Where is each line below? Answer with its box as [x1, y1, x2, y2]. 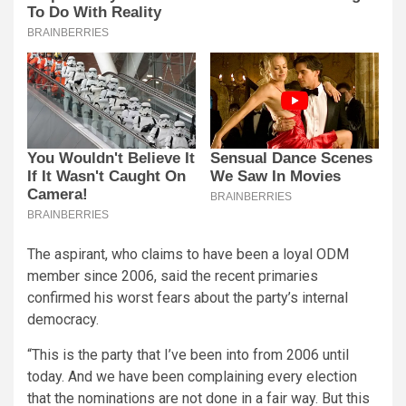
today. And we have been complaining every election [27, 367, 357, 385]
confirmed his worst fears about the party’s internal [27, 288, 348, 306]
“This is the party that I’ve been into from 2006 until [27, 345, 349, 363]
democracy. [27, 310, 99, 328]
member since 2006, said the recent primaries [27, 266, 318, 285]
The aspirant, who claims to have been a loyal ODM [27, 245, 349, 263]
